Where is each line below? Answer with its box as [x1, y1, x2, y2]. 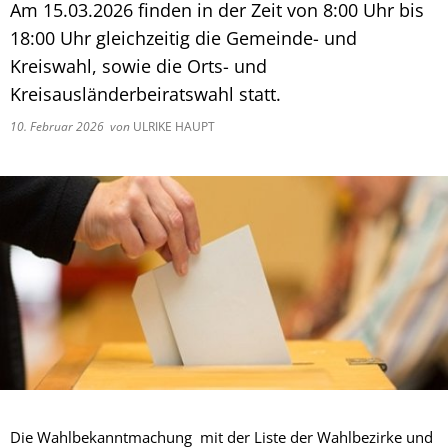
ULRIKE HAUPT [130, 118, 215, 135]
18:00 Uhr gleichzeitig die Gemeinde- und [10, 26, 357, 50]
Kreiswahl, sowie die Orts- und [10, 54, 267, 78]
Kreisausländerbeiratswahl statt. [10, 82, 281, 106]
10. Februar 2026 [10, 118, 110, 135]
